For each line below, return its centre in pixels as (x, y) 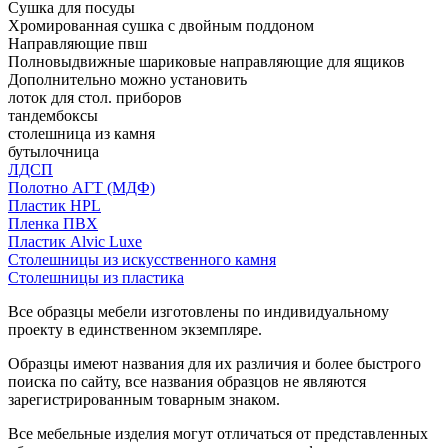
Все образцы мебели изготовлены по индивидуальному (198, 311)
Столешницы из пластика (96, 277)
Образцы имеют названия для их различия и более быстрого (214, 363)
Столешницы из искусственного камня (142, 259)
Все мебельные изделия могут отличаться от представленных (218, 433)
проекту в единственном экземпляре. (135, 329)
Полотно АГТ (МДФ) (81, 187)
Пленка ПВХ (53, 223)
